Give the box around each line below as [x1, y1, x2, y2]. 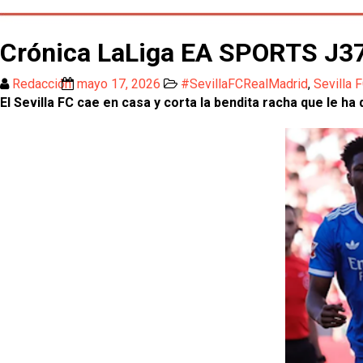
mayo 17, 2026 [77, 76, 160, 92]
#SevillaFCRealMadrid [181, 76, 308, 92]
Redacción [12, 76, 75, 92]
